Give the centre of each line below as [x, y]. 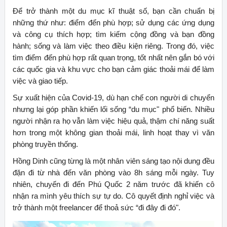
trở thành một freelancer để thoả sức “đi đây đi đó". [96, 208]
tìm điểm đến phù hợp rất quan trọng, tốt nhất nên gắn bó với [113, 58]
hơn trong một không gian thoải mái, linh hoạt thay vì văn [113, 133]
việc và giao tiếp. [40, 81]
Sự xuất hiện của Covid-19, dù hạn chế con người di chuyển [113, 98]
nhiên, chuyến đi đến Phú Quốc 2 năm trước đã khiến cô [113, 184]
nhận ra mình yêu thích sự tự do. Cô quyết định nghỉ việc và [113, 196]
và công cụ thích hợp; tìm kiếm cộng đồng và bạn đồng [113, 34]
